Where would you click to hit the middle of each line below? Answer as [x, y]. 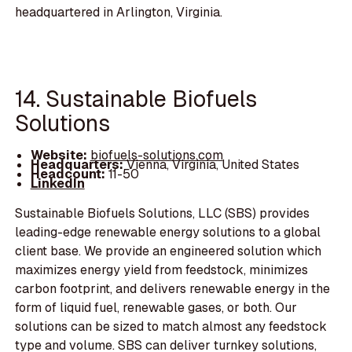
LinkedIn [57, 184]
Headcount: [68, 174]
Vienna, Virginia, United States [213, 165]
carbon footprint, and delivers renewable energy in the [173, 289]
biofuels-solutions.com [156, 156]
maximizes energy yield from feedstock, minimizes [162, 270]
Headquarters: [78, 165]
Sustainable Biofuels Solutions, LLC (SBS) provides [163, 214]
